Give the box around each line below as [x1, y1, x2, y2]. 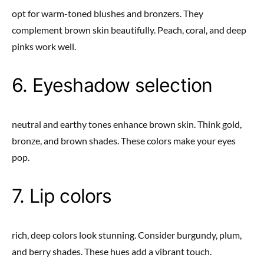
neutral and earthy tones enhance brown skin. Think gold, [12, 118, 242, 130]
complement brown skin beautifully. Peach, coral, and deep [12, 24, 246, 35]
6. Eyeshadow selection [12, 74, 213, 97]
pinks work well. [12, 41, 76, 52]
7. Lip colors [12, 184, 112, 207]
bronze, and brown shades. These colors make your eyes [12, 135, 236, 146]
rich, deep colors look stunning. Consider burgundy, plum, [12, 229, 242, 240]
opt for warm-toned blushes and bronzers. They [12, 8, 203, 19]
